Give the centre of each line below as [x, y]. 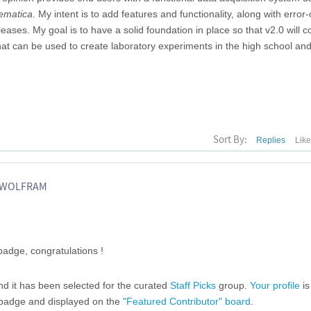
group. [233, 285]
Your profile [275, 285]
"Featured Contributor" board [187, 301]
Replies [271, 140]
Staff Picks [193, 285]
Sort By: [230, 139]
